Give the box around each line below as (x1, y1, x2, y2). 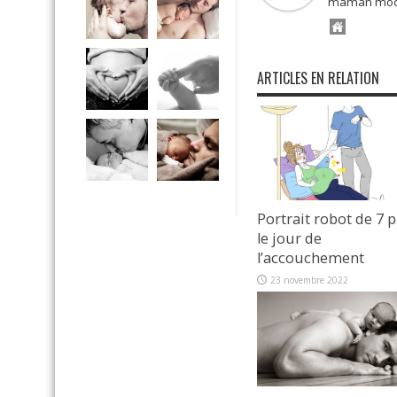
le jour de (257, 228, 322, 248)
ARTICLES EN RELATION (257, 67, 379, 90)
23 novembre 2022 (270, 273, 348, 286)
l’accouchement (257, 247, 368, 268)
